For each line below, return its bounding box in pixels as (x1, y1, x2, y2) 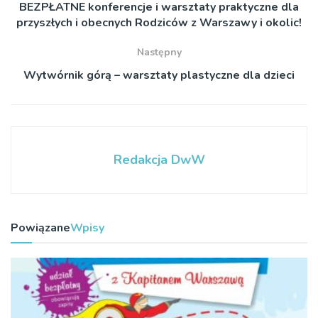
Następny (136, 45, 182, 60)
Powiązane (11, 220, 70, 236)
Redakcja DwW (113, 151, 205, 169)
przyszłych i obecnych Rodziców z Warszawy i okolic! (16, 15, 302, 31)
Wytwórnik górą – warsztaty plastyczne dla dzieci (23, 67, 295, 84)
